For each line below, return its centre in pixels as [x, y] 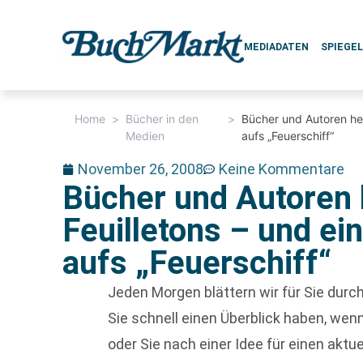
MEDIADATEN [277, 47]
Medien [145, 136]
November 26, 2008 [141, 169]
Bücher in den [162, 119]
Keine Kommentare [282, 169]
